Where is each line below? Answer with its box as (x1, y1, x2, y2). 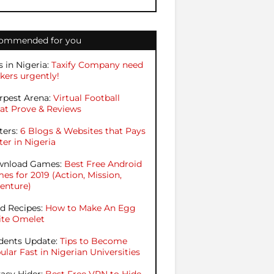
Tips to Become (60, 235, 127, 246)
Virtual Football (53, 92, 120, 103)
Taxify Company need (51, 59, 143, 70)
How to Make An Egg (45, 202, 136, 213)
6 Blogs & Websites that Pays (20, 125, 146, 136)
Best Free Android (64, 158, 142, 169)
